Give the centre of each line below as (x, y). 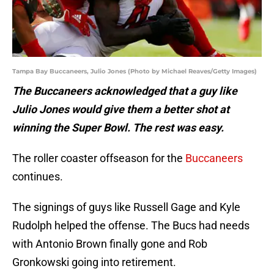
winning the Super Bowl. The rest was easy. (118, 128)
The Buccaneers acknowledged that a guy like (125, 91)
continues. (38, 177)
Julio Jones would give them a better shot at (121, 109)
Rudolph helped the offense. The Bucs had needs (131, 226)
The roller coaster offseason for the (99, 158)
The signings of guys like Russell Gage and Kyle (126, 207)
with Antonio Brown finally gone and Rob (110, 244)
